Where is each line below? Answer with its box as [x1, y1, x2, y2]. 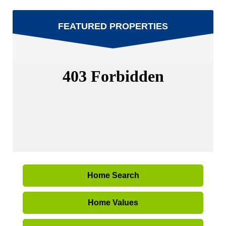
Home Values [88, 198, 138, 207]
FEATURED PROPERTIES [58, 21, 168, 31]
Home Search [87, 171, 139, 180]
